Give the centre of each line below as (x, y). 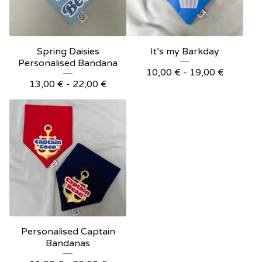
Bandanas (68, 244)
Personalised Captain (68, 232)
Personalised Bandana (68, 63)
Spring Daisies (68, 52)
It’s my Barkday (185, 52)
